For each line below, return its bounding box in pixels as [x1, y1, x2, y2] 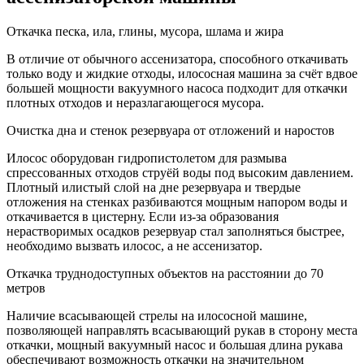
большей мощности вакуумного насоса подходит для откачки [6, 81, 348, 96]
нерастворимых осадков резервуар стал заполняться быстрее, [6, 224, 344, 239]
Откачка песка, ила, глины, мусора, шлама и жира [6, 24, 284, 39]
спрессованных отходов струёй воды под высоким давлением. [6, 166, 353, 180]
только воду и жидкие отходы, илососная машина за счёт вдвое [6, 67, 357, 81]
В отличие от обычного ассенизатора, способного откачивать [6, 52, 348, 67]
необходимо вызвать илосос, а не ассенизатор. [6, 239, 262, 253]
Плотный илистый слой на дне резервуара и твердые [6, 180, 301, 195]
